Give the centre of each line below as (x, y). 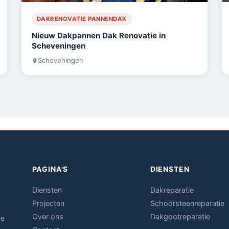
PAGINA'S (50, 169)
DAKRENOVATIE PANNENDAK (82, 19)
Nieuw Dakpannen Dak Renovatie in (98, 36)
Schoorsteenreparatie (187, 203)
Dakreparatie (172, 190)
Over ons (48, 216)
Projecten (48, 203)
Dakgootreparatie (180, 216)
